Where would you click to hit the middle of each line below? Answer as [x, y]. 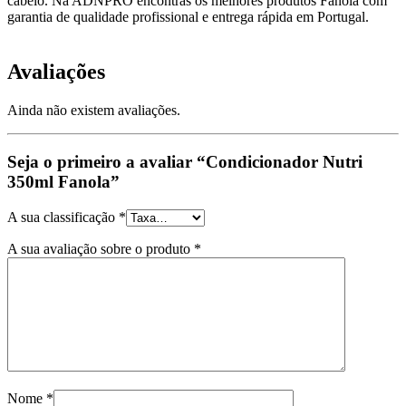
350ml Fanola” [63, 181]
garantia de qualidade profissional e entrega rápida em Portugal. [188, 17]
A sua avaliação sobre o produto [101, 248]
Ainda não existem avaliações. [94, 111]
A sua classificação [63, 217]
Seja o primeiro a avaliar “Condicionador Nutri [185, 161]
